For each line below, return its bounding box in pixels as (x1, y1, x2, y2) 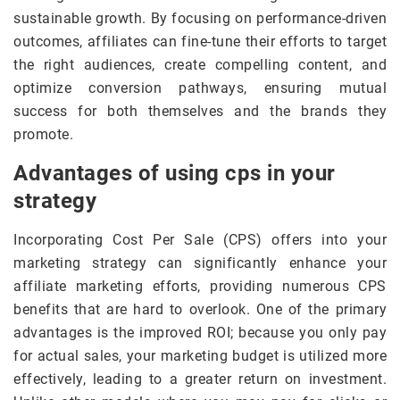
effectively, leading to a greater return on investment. (13, 371, 387, 388)
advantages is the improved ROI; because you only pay (13, 324, 387, 342)
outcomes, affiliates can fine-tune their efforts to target (13, 33, 387, 51)
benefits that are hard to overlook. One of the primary (13, 301, 387, 319)
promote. (13, 126, 73, 144)
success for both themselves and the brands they (13, 103, 387, 121)
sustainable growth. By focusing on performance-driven (13, 10, 387, 28)
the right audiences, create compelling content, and (13, 56, 387, 74)
